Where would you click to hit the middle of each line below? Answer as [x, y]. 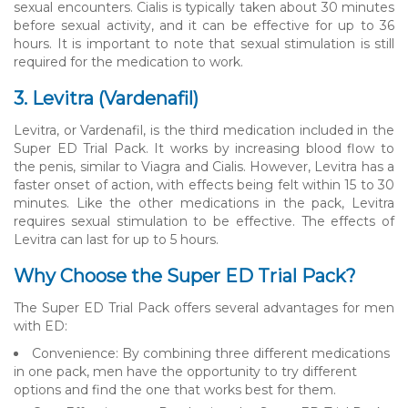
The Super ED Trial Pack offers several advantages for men [204, 307]
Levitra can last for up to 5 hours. [116, 239]
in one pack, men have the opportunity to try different [185, 371]
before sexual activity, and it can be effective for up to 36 [204, 25]
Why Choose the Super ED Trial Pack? [185, 275]
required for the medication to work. [128, 61]
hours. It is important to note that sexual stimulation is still [204, 43]
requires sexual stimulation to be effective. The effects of [204, 221]
